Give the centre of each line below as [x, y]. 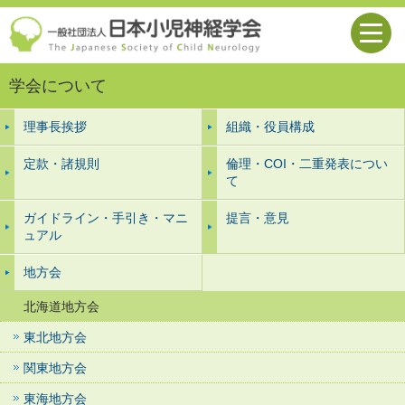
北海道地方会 [61, 306]
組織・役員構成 [270, 127]
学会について [58, 86]
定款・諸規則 [61, 164]
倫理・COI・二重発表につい [307, 164]
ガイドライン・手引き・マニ [106, 218]
